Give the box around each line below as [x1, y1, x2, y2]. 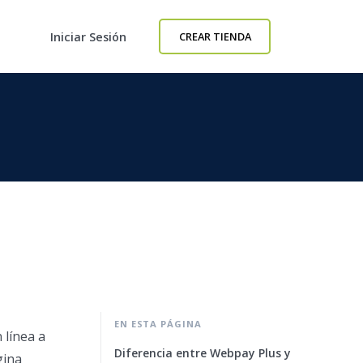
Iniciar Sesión [50, 28, 127, 45]
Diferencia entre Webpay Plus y [114, 345, 291, 361]
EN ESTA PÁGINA [114, 318, 202, 330]
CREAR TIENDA [178, 29, 251, 44]
